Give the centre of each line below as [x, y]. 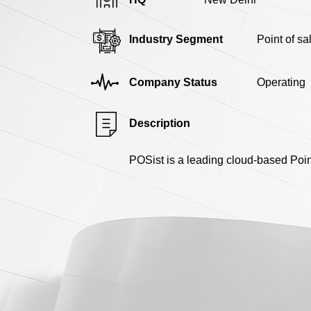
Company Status [173, 82]
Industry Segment [176, 39]
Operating [281, 82]
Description [160, 123]
